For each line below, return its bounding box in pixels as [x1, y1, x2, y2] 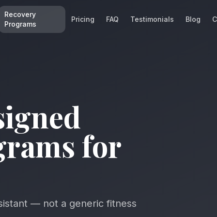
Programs [4, 20, 36, 28]
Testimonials [130, 15, 174, 23]
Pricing [71, 15, 94, 23]
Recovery [4, 10, 36, 18]
